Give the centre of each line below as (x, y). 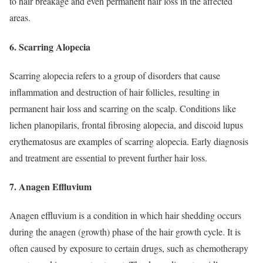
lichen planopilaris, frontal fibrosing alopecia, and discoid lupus (126, 124)
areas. (20, 18)
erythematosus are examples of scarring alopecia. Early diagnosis (129, 141)
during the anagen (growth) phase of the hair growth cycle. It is (125, 232)
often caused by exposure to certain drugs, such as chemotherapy (129, 248)
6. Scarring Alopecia (50, 46)
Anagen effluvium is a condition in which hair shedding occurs (125, 215)
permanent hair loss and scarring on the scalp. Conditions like (123, 108)
